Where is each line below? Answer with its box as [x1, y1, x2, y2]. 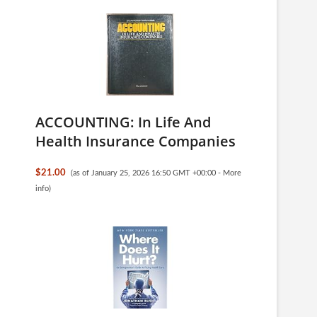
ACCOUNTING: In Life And [35, 113, 211, 132]
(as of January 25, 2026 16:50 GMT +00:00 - [70, 169, 223, 177]
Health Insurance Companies [35, 132, 236, 151]
